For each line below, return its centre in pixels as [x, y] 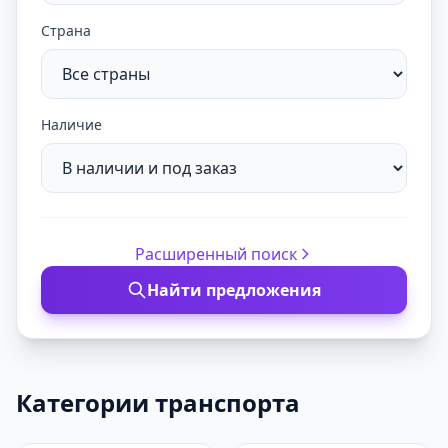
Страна [66, 30]
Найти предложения [234, 290]
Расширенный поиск [216, 254]
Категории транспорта [158, 402]
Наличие [71, 124]
